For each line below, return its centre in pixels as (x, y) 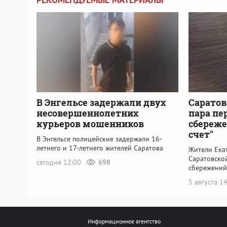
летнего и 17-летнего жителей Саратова (100, 148)
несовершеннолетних (87, 113)
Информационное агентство (124, 221)
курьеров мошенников (90, 123)
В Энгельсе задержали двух (101, 102)
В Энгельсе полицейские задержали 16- (99, 139)
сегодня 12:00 (60, 162)
